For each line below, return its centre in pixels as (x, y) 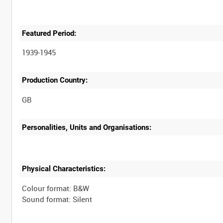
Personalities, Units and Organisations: (87, 127)
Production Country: (55, 80)
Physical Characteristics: (64, 169)
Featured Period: (49, 33)
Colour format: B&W (56, 188)
